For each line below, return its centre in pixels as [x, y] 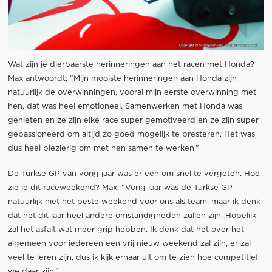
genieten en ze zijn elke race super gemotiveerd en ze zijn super [133, 120]
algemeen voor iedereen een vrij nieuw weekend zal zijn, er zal [129, 244]
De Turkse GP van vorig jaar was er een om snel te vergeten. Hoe [134, 174]
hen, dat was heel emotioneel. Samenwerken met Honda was [125, 106]
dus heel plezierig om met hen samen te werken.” [103, 148]
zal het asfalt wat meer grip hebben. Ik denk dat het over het [126, 230]
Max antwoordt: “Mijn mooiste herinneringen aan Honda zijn [122, 78]
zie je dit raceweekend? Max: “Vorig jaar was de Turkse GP [120, 188]
